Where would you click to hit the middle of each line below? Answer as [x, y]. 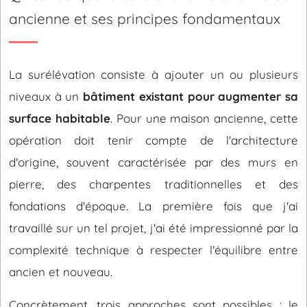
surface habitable [60, 118]
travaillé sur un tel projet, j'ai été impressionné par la [153, 228]
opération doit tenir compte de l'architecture [153, 140]
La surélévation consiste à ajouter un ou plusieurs [153, 74]
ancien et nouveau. [61, 272]
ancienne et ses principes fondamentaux [145, 19]
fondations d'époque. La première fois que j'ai [153, 206]
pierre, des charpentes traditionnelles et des [153, 184]
